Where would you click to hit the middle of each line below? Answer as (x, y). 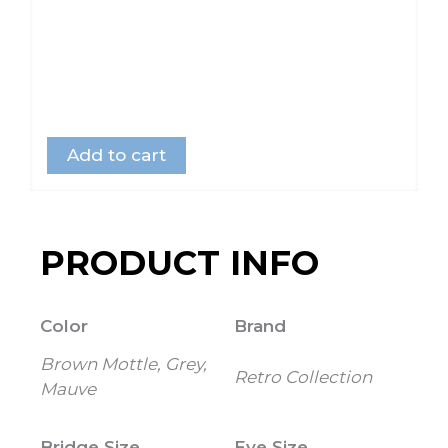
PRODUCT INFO (179, 263)
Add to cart (116, 155)
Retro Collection (303, 376)
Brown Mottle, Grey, (123, 364)
